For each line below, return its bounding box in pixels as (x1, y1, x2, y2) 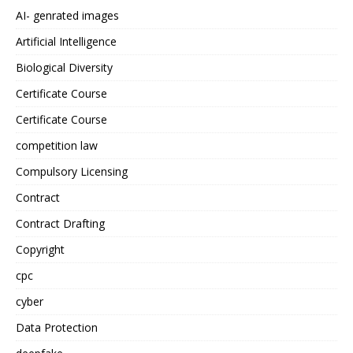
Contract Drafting (16, 216, 105, 231)
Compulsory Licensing (16, 164, 128, 179)
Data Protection (16, 320, 98, 335)
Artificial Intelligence (16, 34, 117, 49)
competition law (16, 138, 98, 153)
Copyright (16, 242, 65, 257)
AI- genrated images (16, 8, 119, 23)
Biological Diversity (16, 60, 113, 75)
